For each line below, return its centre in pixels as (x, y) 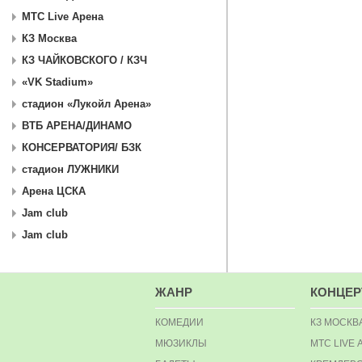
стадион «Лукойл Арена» (86, 104)
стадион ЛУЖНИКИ (70, 170)
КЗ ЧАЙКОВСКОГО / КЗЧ (84, 61)
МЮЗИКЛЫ (181, 343)
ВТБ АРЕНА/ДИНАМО (77, 126)
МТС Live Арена (63, 17)
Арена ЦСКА (54, 192)
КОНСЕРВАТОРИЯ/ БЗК (82, 148)
